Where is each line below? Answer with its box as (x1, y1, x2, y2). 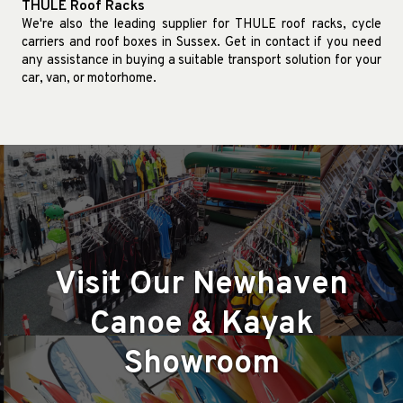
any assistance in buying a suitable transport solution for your (22, 52, 381, 70)
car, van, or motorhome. (22, 70, 157, 88)
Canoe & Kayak (89, 304, 314, 345)
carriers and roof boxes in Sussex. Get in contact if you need (22, 34, 381, 52)
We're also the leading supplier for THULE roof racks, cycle (22, 16, 381, 34)
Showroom (123, 344, 280, 384)
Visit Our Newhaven (55, 264, 348, 305)
